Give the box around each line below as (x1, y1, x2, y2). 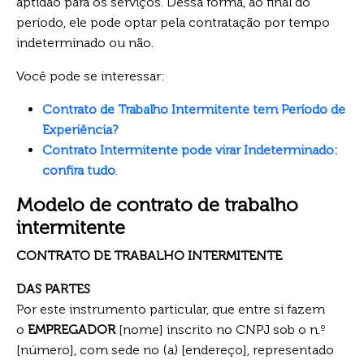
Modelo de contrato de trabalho (16, 193, 298, 216)
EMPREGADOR (28, 321, 115, 337)
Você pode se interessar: (16, 67, 165, 84)
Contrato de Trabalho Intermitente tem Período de (42, 101, 345, 117)
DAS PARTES (16, 280, 90, 297)
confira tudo (42, 162, 115, 178)
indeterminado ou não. (16, 34, 154, 50)
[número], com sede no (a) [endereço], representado (16, 341, 334, 357)
